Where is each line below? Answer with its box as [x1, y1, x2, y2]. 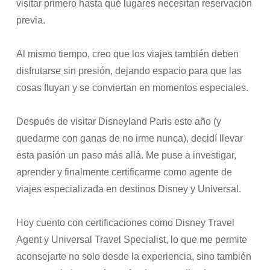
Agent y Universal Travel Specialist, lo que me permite [16, 234, 248, 245]
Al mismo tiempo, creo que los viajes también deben [16, 48, 239, 60]
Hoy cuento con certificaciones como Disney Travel [16, 217, 235, 228]
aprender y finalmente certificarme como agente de [16, 166, 233, 178]
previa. [16, 14, 46, 26]
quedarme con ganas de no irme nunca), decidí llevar [16, 133, 243, 144]
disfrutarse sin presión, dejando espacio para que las [16, 65, 242, 77]
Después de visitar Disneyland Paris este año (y [16, 116, 222, 127]
